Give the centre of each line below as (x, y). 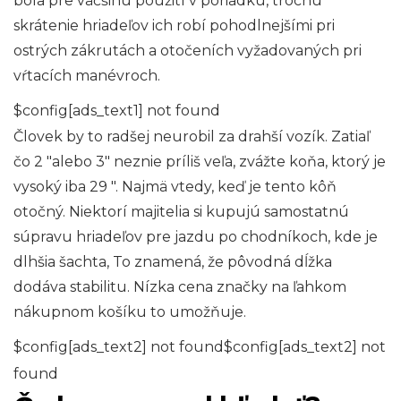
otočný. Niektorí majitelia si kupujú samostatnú (181, 211)
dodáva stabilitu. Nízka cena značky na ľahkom (180, 286)
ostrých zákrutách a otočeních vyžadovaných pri (188, 50)
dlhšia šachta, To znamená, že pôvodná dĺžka (173, 261)
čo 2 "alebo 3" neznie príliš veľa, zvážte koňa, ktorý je (200, 161)
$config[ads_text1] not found (117, 110)
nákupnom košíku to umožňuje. (130, 311)
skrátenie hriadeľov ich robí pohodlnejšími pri (174, 25)
